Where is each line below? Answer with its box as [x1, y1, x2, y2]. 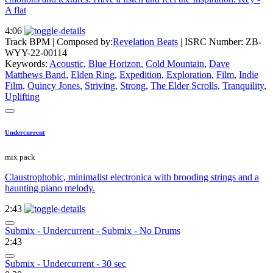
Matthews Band [5, 69, 66, 80]
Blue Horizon [88, 58, 141, 69]
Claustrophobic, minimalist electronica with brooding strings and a [5, 172, 259, 183]
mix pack [5, 152, 35, 162]
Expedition [119, 69, 161, 80]
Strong [120, 80, 146, 91]
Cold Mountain [146, 58, 204, 69]
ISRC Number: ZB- [185, 37, 261, 48]
